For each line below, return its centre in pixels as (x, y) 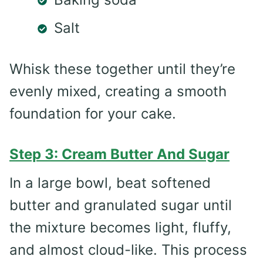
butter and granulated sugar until (121, 205)
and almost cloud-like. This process (128, 249)
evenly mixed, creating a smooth (118, 91)
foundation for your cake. (93, 113)
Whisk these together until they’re (122, 69)
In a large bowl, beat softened (110, 183)
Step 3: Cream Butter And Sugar (119, 154)
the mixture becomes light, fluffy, (120, 227)
